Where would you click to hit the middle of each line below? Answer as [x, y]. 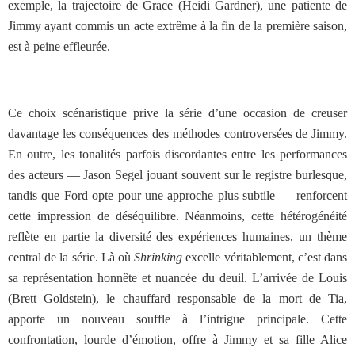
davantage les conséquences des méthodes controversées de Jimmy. [177, 134]
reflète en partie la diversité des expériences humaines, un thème [177, 237]
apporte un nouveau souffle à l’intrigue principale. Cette [177, 319]
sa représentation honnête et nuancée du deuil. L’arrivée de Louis [177, 278]
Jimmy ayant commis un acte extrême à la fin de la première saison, [177, 26]
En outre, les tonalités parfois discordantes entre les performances [177, 154]
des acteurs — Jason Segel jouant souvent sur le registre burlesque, [177, 175]
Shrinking [158, 257]
